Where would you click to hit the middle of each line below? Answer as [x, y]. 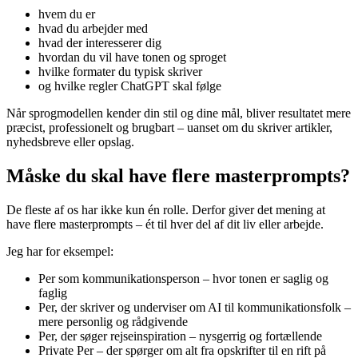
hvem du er [67, 14]
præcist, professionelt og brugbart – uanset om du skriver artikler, [169, 128]
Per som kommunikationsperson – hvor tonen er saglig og [183, 278]
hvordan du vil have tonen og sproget [132, 58]
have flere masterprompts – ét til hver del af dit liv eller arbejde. [165, 224]
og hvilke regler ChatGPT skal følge [130, 86]
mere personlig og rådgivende [113, 321]
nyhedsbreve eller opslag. [70, 142]
